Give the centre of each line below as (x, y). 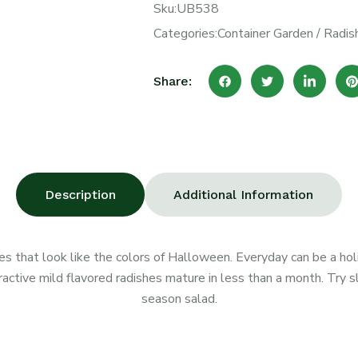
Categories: (185, 34)
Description (80, 195)
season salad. (179, 299)
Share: (172, 81)
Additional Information (243, 195)
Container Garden (265, 34)
